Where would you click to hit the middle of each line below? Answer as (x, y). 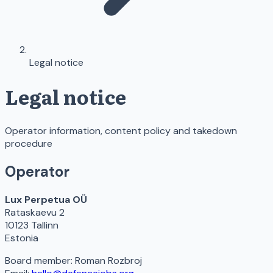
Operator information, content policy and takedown (121, 130)
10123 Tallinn (32, 225)
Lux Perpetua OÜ (46, 199)
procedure (29, 143)
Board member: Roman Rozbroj (73, 260)
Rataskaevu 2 (35, 212)
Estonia (22, 238)
